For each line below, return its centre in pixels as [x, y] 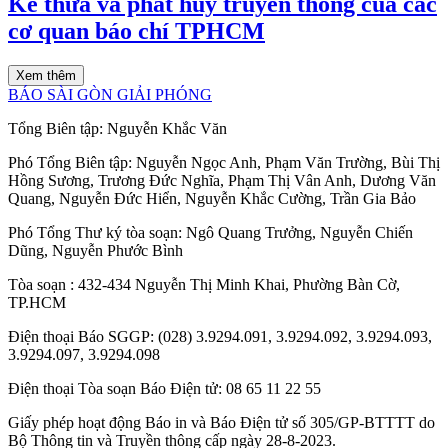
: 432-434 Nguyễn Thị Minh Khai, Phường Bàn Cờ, [235, 284]
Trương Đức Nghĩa [159, 180]
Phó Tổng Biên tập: [72, 162]
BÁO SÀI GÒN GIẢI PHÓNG [110, 94]
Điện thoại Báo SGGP [79, 336]
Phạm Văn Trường [324, 162]
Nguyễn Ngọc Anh [196, 162]
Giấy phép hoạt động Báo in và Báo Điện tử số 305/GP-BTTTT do [221, 422]
